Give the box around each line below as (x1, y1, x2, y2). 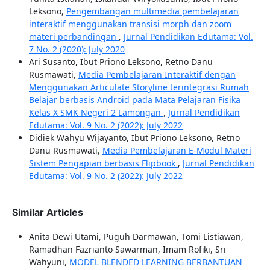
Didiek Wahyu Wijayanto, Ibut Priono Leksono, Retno (28, 132, 240, 144)
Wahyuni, (28, 256, 69, 268)
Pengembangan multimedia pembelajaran (66, 5, 239, 17)
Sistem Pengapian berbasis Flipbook (28, 157, 178, 169)
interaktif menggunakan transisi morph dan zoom (28, 18, 231, 30)
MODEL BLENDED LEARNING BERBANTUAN (69, 256, 242, 268)
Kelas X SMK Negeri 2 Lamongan (28, 107, 163, 119)
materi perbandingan (28, 31, 119, 43)
